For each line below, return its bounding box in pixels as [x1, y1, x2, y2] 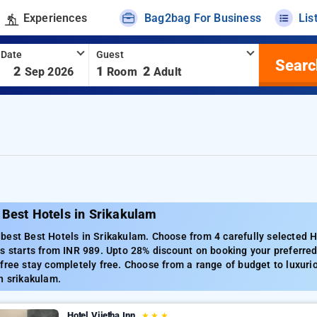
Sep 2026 [24, 65, 74, 79]
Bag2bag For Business [144, 11, 262, 25]
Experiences [23, 11, 87, 25]
